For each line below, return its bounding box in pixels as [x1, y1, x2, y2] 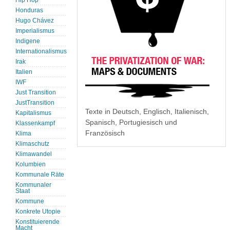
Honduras [15, 7, 43, 14]
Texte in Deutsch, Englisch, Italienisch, [85, 108, 209, 116]
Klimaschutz [15, 141, 49, 147]
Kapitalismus [15, 110, 51, 117]
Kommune [15, 198, 44, 205]
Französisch [85, 129, 125, 138]
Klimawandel [15, 151, 52, 158]
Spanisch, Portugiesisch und [85, 119, 177, 127]
